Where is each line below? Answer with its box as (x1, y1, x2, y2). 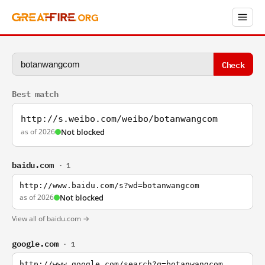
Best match (12, 86, 59, 100)
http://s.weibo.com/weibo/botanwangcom (21, 114, 218, 124)
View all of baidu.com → (12, 214, 89, 224)
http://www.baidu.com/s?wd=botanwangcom (20, 181, 199, 190)
